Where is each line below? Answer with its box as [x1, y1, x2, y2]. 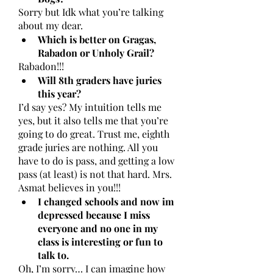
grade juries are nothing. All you [18, 141, 158, 154]
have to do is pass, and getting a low [18, 154, 174, 167]
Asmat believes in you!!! [18, 181, 121, 194]
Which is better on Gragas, [38, 33, 156, 46]
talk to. [38, 249, 69, 261]
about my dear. [18, 19, 85, 32]
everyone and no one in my [38, 222, 158, 235]
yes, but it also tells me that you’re [18, 114, 168, 127]
